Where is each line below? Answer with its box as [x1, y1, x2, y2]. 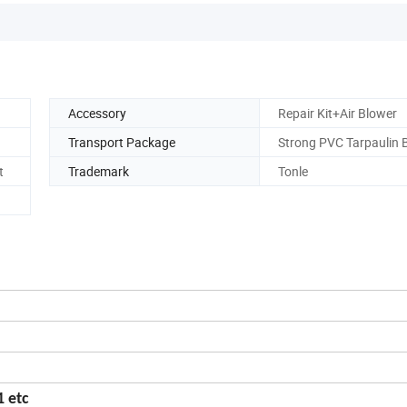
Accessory [68, 104, 126, 122]
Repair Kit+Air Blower [278, 104, 397, 122]
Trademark [68, 162, 129, 180]
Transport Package [68, 133, 175, 151]
